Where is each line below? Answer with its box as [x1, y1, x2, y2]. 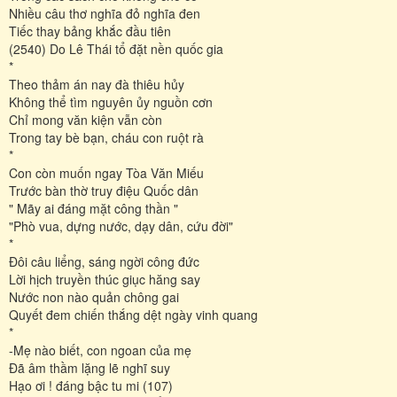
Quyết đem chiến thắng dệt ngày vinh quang [9, 305, 258, 323]
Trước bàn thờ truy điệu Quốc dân [9, 181, 198, 199]
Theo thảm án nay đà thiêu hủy [9, 74, 184, 93]
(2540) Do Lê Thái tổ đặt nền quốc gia [9, 39, 223, 58]
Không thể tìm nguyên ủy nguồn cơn [9, 92, 213, 111]
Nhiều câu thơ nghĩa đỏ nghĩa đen [9, 4, 200, 22]
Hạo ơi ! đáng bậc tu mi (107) [9, 376, 173, 394]
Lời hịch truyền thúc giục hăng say [9, 269, 200, 288]
